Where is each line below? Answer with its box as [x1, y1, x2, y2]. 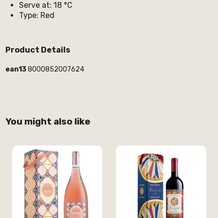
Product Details [5, 45, 70, 54]
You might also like [5, 116, 91, 127]
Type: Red [18, 11, 54, 20]
